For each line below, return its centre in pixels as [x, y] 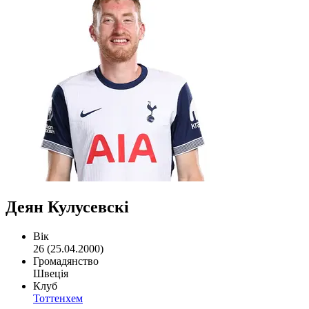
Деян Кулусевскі [67, 207]
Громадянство [66, 261]
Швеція [51, 273]
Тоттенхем [58, 298]
